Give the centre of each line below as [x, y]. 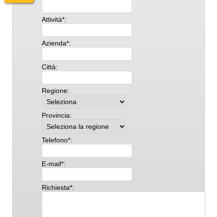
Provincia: [57, 115]
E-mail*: [54, 164]
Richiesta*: [58, 187]
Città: [50, 67]
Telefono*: [57, 140]
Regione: [55, 91]
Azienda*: [56, 43]
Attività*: [54, 19]
